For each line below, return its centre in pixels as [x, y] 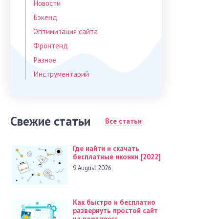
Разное [44, 60]
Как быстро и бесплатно [114, 202]
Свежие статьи [50, 121]
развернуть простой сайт [115, 210]
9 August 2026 [92, 168]
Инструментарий [61, 74]
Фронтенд [50, 45]
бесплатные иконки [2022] [117, 157]
